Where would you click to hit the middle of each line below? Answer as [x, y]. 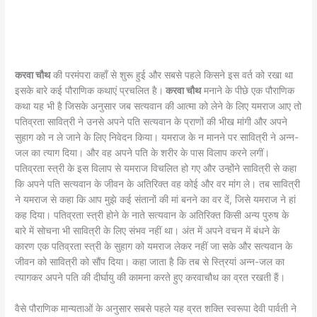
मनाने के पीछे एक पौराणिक [248, 91]
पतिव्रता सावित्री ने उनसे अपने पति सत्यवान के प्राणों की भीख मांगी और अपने [151, 122]
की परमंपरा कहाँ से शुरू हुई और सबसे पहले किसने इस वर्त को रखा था [172, 75]
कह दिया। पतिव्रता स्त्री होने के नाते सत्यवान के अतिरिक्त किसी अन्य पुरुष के [152, 215]
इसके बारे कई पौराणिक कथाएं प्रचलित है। [90, 91]
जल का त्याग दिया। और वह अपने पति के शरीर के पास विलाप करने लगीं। [143, 153]
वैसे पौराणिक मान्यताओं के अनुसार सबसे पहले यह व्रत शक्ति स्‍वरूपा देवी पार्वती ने [156, 309]
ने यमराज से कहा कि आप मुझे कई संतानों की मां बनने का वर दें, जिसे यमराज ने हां [156, 200]
